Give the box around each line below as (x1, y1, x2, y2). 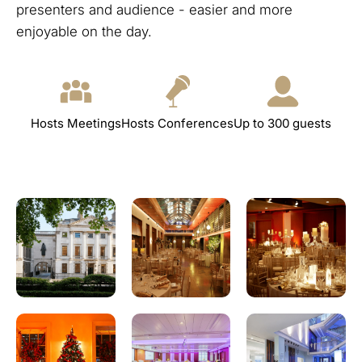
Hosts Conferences (121, 116, 234, 131)
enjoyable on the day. (16, 23, 152, 40)
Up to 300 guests (234, 116, 331, 131)
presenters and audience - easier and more (16, 2, 293, 18)
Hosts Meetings (31, 116, 121, 131)
